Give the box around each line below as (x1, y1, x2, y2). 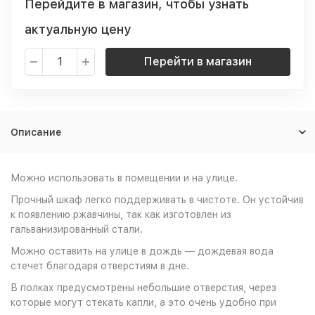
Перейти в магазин (144, 55, 252, 68)
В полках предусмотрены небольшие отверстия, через (11, 282, 276, 293)
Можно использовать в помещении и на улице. (11, 172, 238, 184)
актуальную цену (25, 22, 131, 37)
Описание (11, 127, 61, 138)
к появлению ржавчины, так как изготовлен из (11, 209, 231, 220)
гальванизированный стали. (11, 224, 143, 235)
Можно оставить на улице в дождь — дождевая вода (11, 245, 274, 257)
